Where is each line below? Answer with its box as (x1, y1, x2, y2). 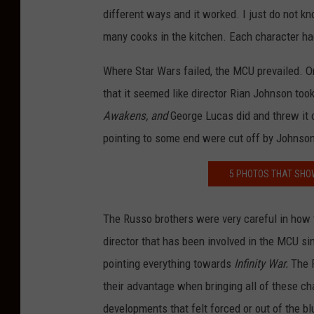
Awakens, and (103, 109, 170, 123)
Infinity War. (234, 257, 291, 271)
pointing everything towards (103, 257, 234, 271)
